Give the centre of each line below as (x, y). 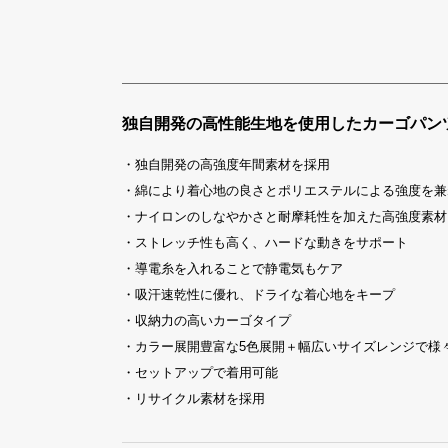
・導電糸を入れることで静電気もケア (232, 268)
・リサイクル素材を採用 (193, 398)
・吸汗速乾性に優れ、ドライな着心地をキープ (258, 294)
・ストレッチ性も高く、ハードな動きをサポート (265, 242)
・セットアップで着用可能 (200, 372)
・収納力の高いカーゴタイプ (206, 320)
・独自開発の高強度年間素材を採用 (226, 164)
